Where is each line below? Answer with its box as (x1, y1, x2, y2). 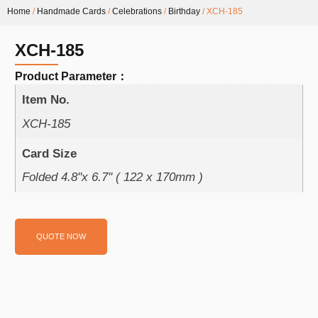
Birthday (168, 6, 200, 16)
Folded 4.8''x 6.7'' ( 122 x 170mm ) (21, 170, 203, 185)
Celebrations (112, 6, 162, 16)
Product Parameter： (15, 70, 128, 82)
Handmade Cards (37, 6, 106, 16)
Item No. (21, 93, 70, 107)
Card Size (21, 146, 77, 160)
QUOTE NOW (36, 232, 86, 241)
